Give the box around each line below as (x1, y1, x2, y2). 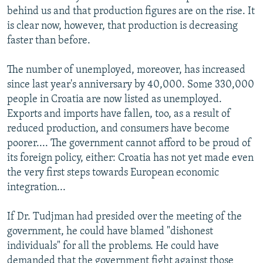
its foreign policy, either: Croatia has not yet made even (7, 152, 254, 164)
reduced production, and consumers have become (7, 123, 230, 134)
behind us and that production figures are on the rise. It (7, 5, 255, 17)
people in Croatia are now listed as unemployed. (7, 93, 222, 105)
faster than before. (7, 35, 90, 46)
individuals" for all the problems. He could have (7, 240, 219, 252)
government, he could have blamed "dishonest (7, 225, 213, 237)
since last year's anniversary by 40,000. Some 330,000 (7, 79, 254, 90)
